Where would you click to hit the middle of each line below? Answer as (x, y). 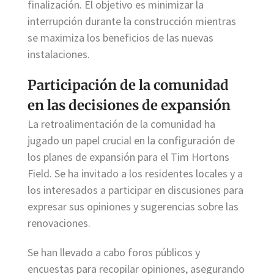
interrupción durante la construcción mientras (132, 21)
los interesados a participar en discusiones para (135, 190)
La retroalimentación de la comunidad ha (121, 124)
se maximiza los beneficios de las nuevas (120, 38)
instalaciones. (59, 54)
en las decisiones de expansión (129, 105)
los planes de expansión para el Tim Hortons (128, 157)
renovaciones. (59, 223)
